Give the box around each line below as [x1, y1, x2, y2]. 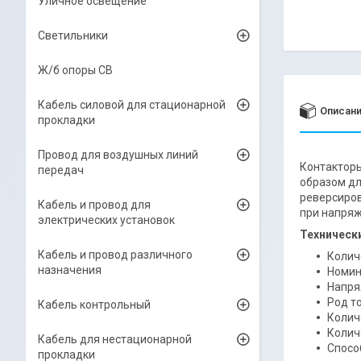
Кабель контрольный [38, 298, 151, 311]
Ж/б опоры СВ [38, 64, 113, 77]
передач [38, 164, 84, 176]
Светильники [38, 29, 108, 42]
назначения [38, 263, 102, 276]
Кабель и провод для [38, 198, 151, 211]
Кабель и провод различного [38, 248, 193, 261]
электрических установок [38, 214, 175, 226]
